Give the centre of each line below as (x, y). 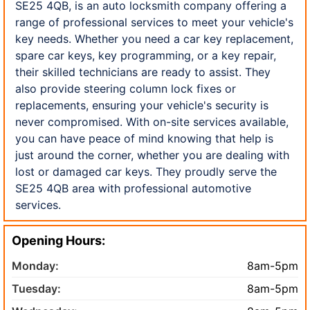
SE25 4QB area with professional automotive (133, 188)
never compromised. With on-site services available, (152, 121)
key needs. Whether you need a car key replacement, (154, 38)
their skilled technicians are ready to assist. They (143, 72)
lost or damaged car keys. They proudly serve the (146, 171)
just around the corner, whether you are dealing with (152, 155)
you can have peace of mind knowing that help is (144, 138)
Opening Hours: (58, 240)
